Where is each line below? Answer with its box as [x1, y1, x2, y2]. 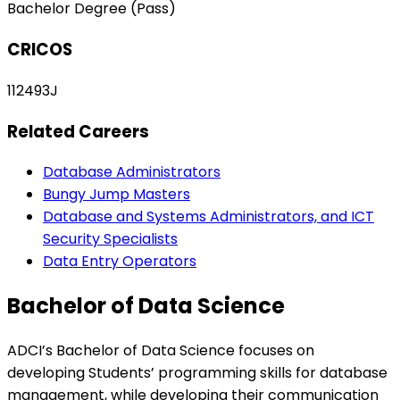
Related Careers [7, 119, 149, 144]
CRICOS [7, 37, 72, 62]
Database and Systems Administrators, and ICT [43, 206, 374, 228]
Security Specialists [43, 229, 178, 250]
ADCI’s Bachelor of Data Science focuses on [7, 340, 314, 362]
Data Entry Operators [43, 251, 196, 272]
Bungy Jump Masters [43, 184, 190, 205]
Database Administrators [43, 162, 221, 183]
